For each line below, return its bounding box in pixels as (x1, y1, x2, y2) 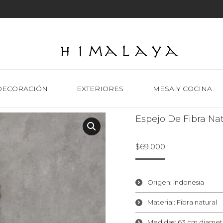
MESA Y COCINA (152, 84, 212, 93)
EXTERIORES (77, 84, 124, 93)
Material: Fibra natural (147, 198, 217, 206)
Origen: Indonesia (147, 178, 204, 186)
